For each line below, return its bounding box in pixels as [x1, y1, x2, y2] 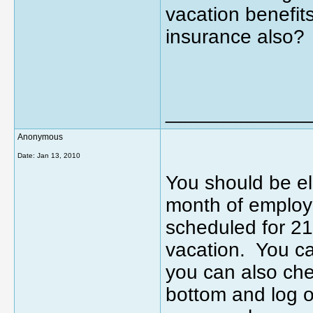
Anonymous [17, 132, 63, 142]
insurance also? [166, 26, 305, 48]
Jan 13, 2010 [37, 152, 80, 159]
